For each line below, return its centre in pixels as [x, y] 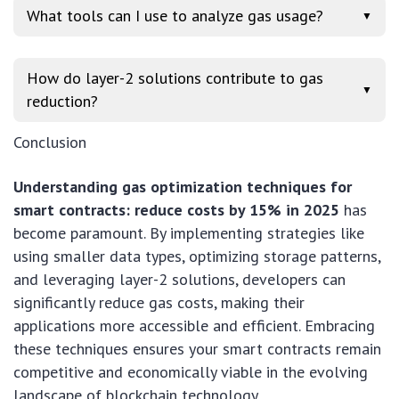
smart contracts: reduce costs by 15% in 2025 [176, 209]
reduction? [62, 101]
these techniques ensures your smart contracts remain [197, 348]
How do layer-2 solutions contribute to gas [175, 77]
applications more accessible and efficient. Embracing [194, 325]
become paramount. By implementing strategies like [189, 232]
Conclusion [50, 142]
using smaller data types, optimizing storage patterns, [197, 256]
